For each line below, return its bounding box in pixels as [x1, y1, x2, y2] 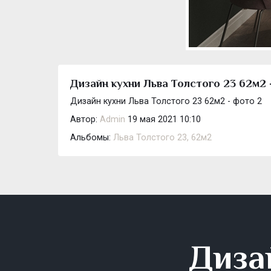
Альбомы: [70, 132, 113, 143]
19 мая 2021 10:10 [125, 114, 201, 125]
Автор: [70, 114, 100, 125]
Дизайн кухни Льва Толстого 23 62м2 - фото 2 [70, 96, 262, 106]
